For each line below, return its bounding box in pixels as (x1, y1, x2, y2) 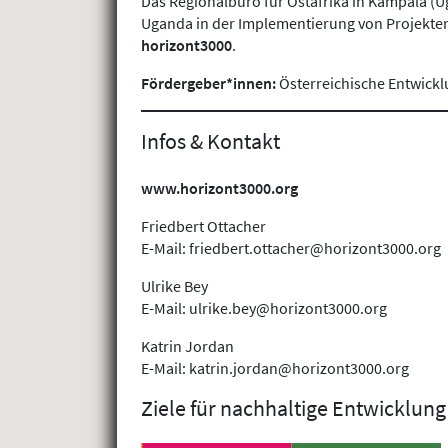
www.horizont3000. (141, 177, 275, 198)
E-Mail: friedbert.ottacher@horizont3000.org (141, 237, 441, 258)
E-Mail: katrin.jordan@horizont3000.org (141, 357, 409, 378)
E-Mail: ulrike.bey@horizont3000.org (141, 297, 387, 318)
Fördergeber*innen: (141, 73, 276, 94)
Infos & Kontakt (141, 127, 280, 156)
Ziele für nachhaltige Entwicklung (141, 393, 446, 422)
